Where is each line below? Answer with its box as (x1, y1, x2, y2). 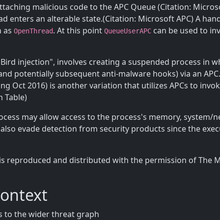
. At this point (53, 25, 104, 36)
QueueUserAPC (104, 27, 151, 35)
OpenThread (14, 27, 53, 35)
